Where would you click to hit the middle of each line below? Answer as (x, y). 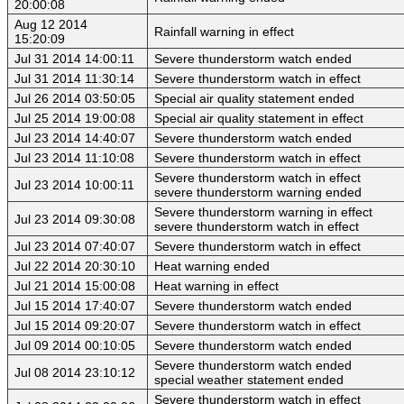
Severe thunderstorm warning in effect (263, 212)
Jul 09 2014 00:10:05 (75, 346)
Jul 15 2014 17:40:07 (75, 306)
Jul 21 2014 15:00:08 (75, 286)
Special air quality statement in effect (259, 119)
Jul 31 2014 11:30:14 (74, 79)
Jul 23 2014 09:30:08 (75, 220)
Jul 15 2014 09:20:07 (75, 326)
